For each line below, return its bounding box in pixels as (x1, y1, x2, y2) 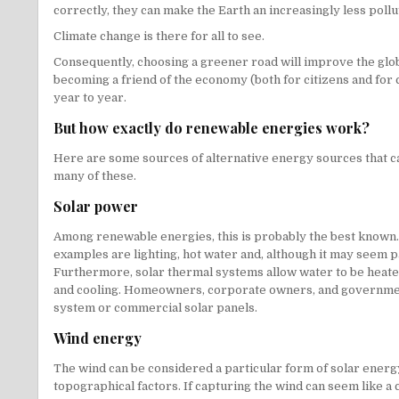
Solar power (53, 197, 138, 216)
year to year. (53, 91, 126, 105)
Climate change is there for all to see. (53, 28, 265, 43)
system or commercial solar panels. (53, 301, 257, 315)
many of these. (53, 169, 136, 183)
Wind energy (53, 329, 142, 348)
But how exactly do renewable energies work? (53, 118, 370, 138)
